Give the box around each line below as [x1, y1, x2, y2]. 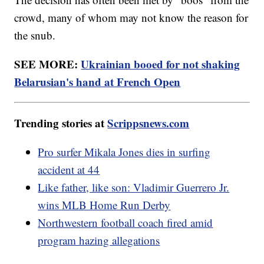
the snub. [14, 28, 60, 43]
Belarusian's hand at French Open [14, 74, 181, 90]
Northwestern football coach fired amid [38, 215, 213, 230]
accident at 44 [38, 162, 100, 177]
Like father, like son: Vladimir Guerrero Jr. [38, 180, 230, 195]
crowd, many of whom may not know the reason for [14, 10, 249, 25]
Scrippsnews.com [107, 115, 190, 131]
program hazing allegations [38, 233, 160, 248]
